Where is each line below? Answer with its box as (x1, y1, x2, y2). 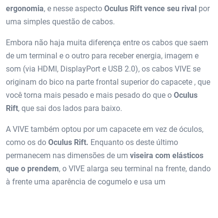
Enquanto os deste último (89, 137, 178, 147)
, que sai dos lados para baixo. (18, 103, 122, 113)
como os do (6, 137, 48, 147)
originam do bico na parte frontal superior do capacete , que (6, 77, 210, 87)
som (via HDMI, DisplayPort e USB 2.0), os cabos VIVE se (6, 64, 200, 73)
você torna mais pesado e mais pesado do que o (6, 90, 174, 100)
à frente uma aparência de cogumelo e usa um (6, 177, 165, 186)
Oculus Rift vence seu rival (104, 3, 197, 13)
